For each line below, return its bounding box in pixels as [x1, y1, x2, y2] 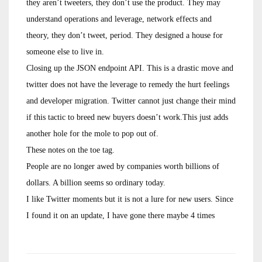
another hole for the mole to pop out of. [26, 129, 158, 139]
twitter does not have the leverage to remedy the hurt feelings [26, 80, 229, 89]
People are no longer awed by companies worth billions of [26, 162, 219, 171]
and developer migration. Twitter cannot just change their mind [26, 96, 236, 106]
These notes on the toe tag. [26, 146, 115, 155]
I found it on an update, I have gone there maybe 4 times [26, 211, 215, 220]
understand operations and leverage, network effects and [26, 15, 212, 24]
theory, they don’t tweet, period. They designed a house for [26, 31, 223, 40]
